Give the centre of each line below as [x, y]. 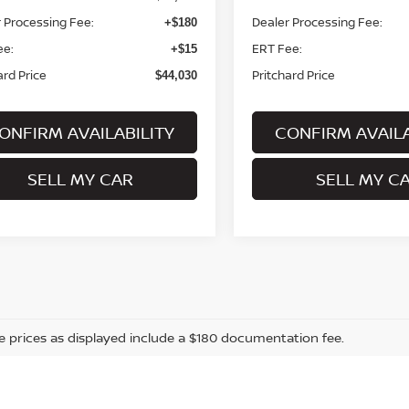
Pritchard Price [294, 74]
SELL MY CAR [80, 178]
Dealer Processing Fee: [318, 21]
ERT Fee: [278, 48]
